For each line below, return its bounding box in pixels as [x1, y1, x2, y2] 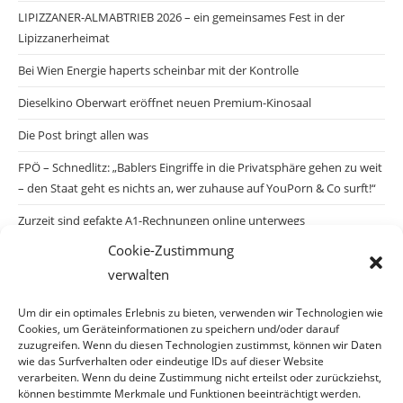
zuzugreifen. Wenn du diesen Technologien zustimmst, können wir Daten [18, 337, 381, 353]
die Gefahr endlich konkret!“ [18, 265, 166, 282]
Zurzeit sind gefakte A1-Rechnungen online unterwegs [18, 212, 305, 229]
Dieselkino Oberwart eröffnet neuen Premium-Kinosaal [18, 94, 311, 112]
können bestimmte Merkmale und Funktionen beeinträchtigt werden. [18, 386, 361, 401]
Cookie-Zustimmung [108, 241, 234, 259]
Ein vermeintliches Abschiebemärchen [18, 330, 220, 347]
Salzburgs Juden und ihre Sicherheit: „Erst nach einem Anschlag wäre [18, 245, 381, 262]
